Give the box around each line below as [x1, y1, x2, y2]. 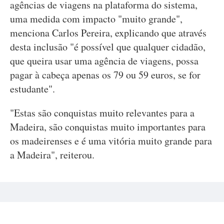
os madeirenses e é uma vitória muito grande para [10, 134, 212, 147]
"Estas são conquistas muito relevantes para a [10, 106, 194, 119]
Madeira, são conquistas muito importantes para [10, 120, 205, 133]
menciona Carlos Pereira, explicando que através [10, 26, 206, 39]
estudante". [10, 82, 58, 95]
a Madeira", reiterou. [10, 148, 94, 161]
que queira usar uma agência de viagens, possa [10, 54, 198, 67]
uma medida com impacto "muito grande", [10, 12, 182, 25]
